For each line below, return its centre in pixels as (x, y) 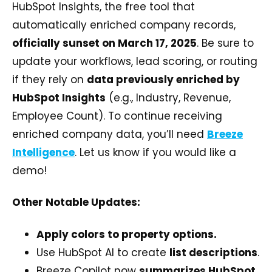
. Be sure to (225, 43)
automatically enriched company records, (124, 25)
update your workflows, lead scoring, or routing (135, 61)
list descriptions (213, 252)
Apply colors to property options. (127, 234)
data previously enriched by (163, 79)
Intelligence (43, 152)
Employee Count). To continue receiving (117, 116)
